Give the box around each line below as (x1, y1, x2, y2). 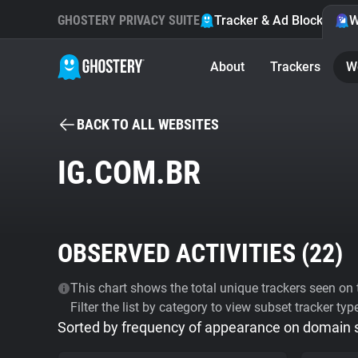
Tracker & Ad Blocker (214, 13, 335, 28)
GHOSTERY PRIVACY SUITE (58, 13, 200, 28)
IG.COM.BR (58, 154, 201, 192)
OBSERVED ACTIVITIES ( (58, 238, 309, 268)
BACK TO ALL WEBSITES (77, 116, 219, 133)
